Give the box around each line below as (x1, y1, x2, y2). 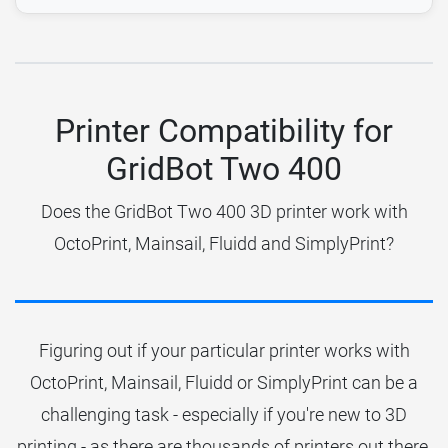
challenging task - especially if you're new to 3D (41, 403, 407, 425)
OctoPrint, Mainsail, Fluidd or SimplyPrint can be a (30, 371, 418, 393)
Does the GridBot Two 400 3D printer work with (40, 200, 408, 222)
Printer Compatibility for (55, 111, 393, 150)
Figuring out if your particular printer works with (38, 339, 410, 361)
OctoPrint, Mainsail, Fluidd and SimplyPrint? (54, 232, 394, 254)
